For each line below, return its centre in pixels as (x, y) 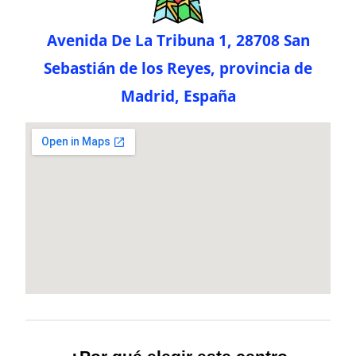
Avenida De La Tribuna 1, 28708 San (178, 41)
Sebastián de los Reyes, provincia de (178, 68)
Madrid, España (178, 96)
